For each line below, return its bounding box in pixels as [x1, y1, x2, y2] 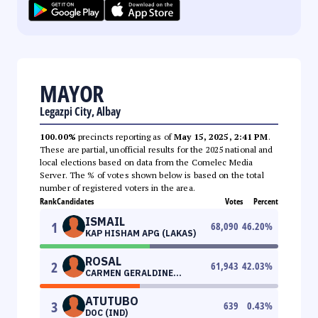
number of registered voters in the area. [40, 182, 195, 193]
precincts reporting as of [75, 131, 175, 142]
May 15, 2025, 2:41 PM [174, 131, 268, 142]
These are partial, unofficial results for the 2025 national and [40, 143, 273, 155]
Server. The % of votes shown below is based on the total [40, 169, 264, 180]
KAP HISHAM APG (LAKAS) [85, 227, 196, 238]
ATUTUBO [85, 293, 138, 308]
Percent [253, 194, 278, 207]
